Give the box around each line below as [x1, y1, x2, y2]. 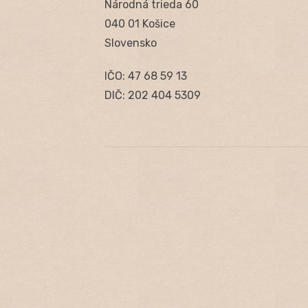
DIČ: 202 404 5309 [104, 88, 201, 102]
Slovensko [104, 36, 157, 49]
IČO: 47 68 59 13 [104, 69, 187, 82]
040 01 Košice [104, 16, 175, 30]
